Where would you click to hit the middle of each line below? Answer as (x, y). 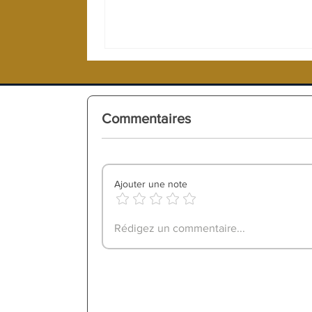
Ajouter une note (151, 184)
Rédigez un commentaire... (180, 228)
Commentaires (146, 118)
